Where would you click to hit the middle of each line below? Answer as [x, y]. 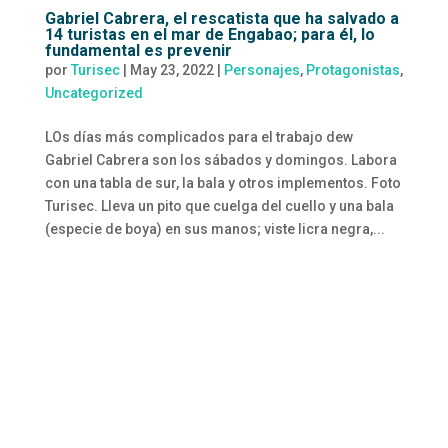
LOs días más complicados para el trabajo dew [198, 136]
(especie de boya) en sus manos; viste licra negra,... [214, 228]
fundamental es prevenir [138, 50]
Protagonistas [352, 69]
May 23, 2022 [171, 69]
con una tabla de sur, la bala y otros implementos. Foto [222, 182]
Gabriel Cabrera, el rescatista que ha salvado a [221, 18]
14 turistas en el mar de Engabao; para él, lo [209, 34]
